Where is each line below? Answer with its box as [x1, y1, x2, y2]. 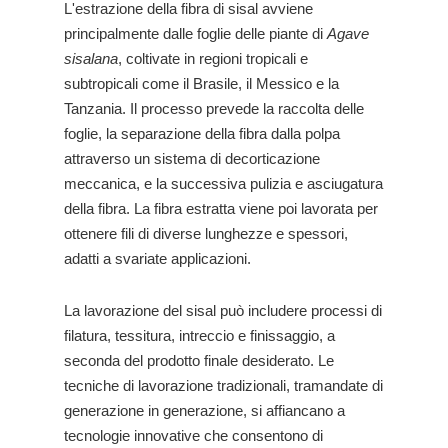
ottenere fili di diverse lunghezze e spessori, [64, 225, 348, 242]
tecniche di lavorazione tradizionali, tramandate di [64, 377, 383, 394]
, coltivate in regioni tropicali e [118, 50, 308, 67]
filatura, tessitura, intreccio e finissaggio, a [64, 327, 335, 344]
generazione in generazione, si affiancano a [64, 402, 345, 419]
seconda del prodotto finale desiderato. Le [64, 352, 334, 369]
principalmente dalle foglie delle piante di [64, 25, 327, 42]
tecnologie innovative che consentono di [64, 427, 323, 444]
